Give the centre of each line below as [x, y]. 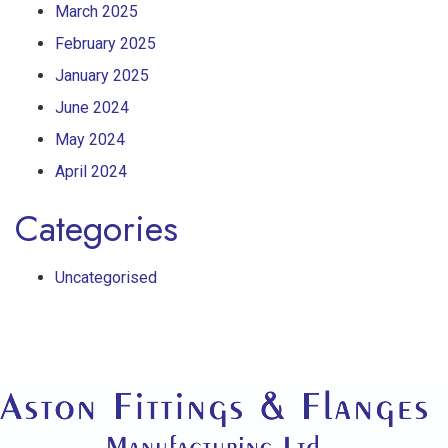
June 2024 [92, 107]
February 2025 [105, 43]
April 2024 [91, 171]
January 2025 [102, 75]
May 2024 [90, 139]
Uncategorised [106, 277]
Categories [96, 228]
